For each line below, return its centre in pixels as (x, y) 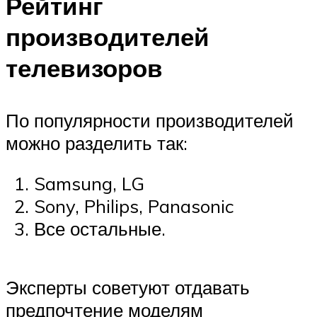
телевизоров (84, 68)
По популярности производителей (150, 120)
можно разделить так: (97, 143)
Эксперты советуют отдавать (128, 288)
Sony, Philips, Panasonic (134, 206)
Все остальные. (100, 229)
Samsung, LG (89, 184)
